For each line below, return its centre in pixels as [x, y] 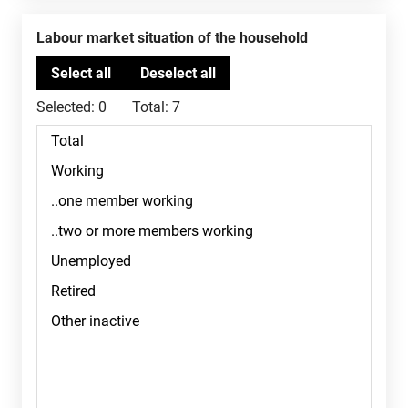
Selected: [66, 107]
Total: [150, 107]
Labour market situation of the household [176, 38]
